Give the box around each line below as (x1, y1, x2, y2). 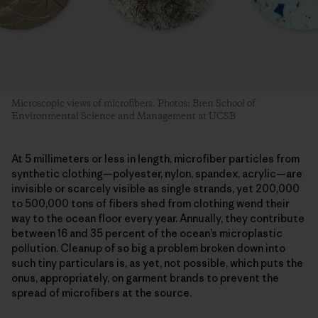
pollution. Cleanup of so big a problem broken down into (11, 241, 285, 255)
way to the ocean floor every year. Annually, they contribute (11, 211, 305, 225)
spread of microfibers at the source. (11, 285, 192, 300)
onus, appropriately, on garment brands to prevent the (11, 270, 279, 285)
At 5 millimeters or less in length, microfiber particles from (11, 151, 300, 165)
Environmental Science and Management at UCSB (11, 109, 236, 123)
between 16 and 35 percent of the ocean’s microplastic (11, 226, 283, 240)
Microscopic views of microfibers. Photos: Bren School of (11, 97, 256, 110)
